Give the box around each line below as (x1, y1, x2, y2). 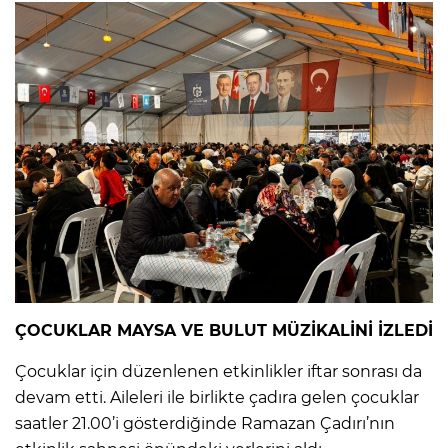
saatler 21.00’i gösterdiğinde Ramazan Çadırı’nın (15, 413, 395, 433)
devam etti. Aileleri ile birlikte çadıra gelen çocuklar (15, 387, 419, 407)
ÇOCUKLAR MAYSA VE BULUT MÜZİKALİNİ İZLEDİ (15, 320, 433, 340)
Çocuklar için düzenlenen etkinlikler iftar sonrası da (15, 361, 422, 381)
